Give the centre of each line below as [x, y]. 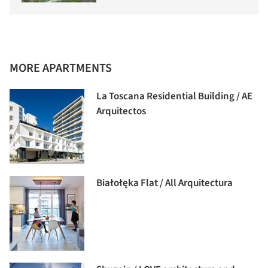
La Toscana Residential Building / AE [174, 96]
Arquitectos [121, 111]
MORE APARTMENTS [61, 68]
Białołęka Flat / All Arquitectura [165, 183]
